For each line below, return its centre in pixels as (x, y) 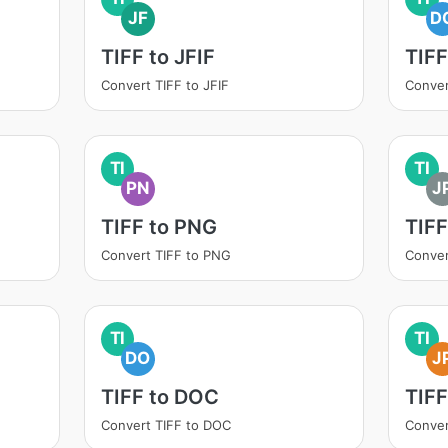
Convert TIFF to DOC (165, 425)
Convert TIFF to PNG (165, 255)
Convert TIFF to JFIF (164, 85)
